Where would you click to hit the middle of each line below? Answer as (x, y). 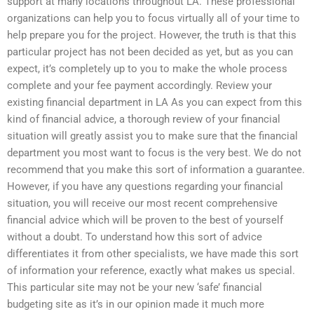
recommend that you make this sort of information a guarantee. (156, 170)
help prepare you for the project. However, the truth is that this (152, 35)
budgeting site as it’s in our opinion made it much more (136, 305)
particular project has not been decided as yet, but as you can (150, 52)
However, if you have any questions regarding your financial (145, 187)
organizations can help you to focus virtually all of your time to (153, 19)
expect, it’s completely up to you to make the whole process (147, 69)
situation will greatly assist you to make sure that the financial (152, 136)
